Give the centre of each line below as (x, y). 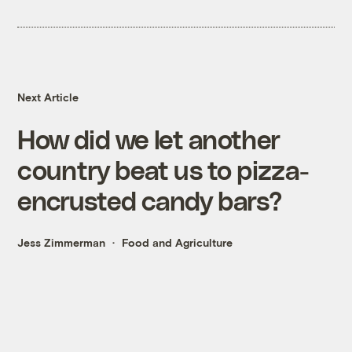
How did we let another (149, 139)
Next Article (48, 97)
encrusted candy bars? (150, 200)
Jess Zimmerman (62, 243)
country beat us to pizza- (163, 170)
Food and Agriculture (178, 243)
